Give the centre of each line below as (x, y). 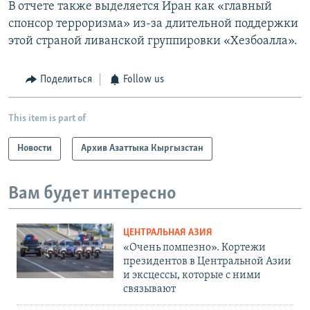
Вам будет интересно (92, 194)
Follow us (144, 80)
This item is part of (47, 118)
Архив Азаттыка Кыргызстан (142, 148)
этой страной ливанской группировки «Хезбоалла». (153, 42)
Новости (35, 148)
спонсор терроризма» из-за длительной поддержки (153, 24)
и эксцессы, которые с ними (192, 276)
